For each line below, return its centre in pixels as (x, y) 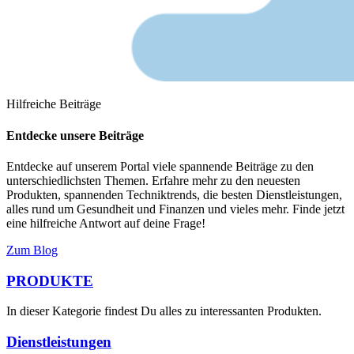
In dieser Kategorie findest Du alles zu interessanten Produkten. (164, 311)
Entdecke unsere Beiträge (75, 135)
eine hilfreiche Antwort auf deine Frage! (106, 223)
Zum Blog (32, 250)
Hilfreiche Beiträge (54, 104)
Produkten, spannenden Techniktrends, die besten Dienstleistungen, (174, 194)
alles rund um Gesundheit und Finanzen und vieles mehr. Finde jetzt (175, 209)
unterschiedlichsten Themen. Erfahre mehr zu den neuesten (153, 180)
